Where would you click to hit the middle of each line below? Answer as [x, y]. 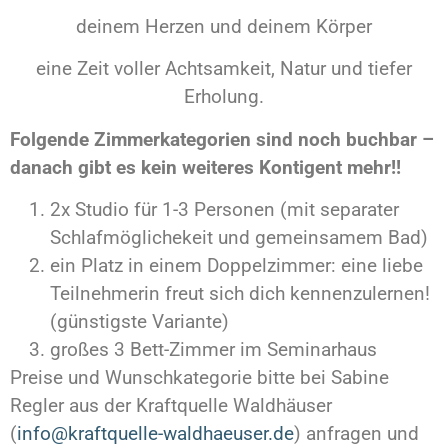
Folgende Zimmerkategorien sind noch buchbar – [222, 139]
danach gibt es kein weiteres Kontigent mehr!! [205, 167]
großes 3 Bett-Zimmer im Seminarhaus [213, 349]
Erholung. [224, 97]
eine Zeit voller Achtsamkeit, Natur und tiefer [224, 69]
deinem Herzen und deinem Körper [224, 26]
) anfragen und [356, 433]
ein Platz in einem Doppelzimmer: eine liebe [236, 265]
